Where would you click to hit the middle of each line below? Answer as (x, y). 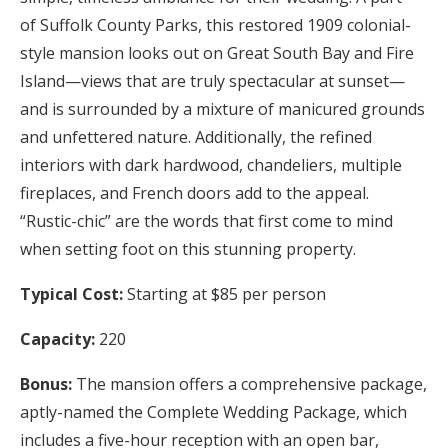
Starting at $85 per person (224, 293)
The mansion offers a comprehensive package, (251, 383)
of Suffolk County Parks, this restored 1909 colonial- (215, 24)
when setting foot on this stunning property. (188, 248)
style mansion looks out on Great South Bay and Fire (217, 52)
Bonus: (48, 383)
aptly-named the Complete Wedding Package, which (213, 411)
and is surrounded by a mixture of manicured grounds (222, 108)
